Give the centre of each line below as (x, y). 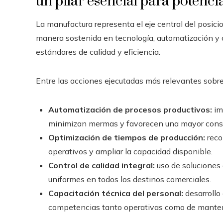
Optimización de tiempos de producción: (127, 137)
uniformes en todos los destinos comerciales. (130, 179)
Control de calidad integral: (102, 165)
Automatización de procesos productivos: (130, 109)
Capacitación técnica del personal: (116, 193)
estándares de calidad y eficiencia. (98, 52)
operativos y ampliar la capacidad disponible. (130, 151)
